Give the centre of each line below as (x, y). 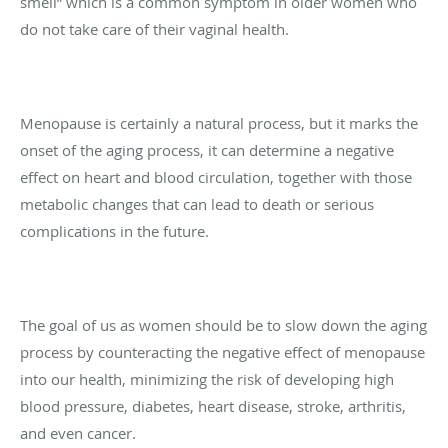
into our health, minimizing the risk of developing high (207, 378)
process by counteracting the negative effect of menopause (222, 351)
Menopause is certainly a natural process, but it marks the (219, 122)
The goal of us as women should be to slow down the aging (223, 324)
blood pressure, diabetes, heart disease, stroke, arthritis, (213, 405)
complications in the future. (114, 230)
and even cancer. (78, 432)
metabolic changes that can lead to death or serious (197, 203)
